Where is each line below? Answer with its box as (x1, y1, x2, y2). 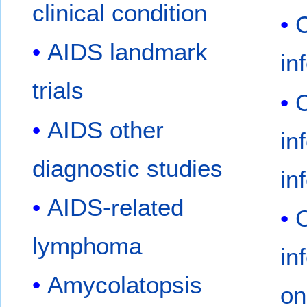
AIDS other (47, 116, 164, 143)
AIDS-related (47, 193, 184, 221)
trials (32, 77, 84, 104)
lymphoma (32, 232, 143, 259)
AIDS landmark (47, 38, 208, 66)
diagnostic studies (32, 154, 223, 182)
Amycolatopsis (47, 271, 203, 299)
